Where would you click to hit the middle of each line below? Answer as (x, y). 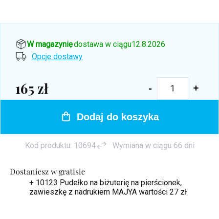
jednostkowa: (37, 111)
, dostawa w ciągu (101, 44)
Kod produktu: (48, 145)
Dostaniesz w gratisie (47, 171)
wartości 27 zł (163, 192)
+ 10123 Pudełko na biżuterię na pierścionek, (106, 182)
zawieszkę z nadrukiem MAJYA (84, 192)
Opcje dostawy (57, 56)
